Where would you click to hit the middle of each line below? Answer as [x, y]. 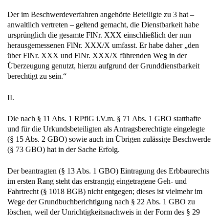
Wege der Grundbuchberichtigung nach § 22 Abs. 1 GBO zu [101, 201]
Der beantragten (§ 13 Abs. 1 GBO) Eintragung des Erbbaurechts [108, 171]
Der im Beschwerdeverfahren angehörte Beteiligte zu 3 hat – [101, 15]
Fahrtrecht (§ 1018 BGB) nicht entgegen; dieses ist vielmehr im [105, 191]
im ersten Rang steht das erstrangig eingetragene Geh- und [97, 181]
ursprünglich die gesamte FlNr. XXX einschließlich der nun [99, 35]
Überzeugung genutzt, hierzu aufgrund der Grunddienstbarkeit [103, 66]
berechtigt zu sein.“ [37, 76]
